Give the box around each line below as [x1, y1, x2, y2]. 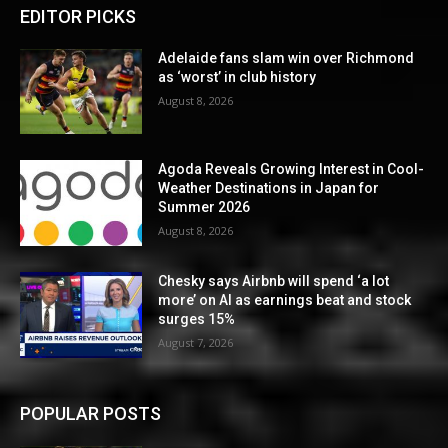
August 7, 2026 [158, 335, 234, 351]
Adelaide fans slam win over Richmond [158, 49, 415, 66]
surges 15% [158, 311, 236, 328]
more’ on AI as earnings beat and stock [158, 292, 412, 309]
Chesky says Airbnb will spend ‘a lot [158, 273, 390, 290]
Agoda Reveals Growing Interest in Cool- [158, 161, 425, 178]
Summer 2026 [158, 199, 251, 216]
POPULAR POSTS [20, 402, 161, 424]
